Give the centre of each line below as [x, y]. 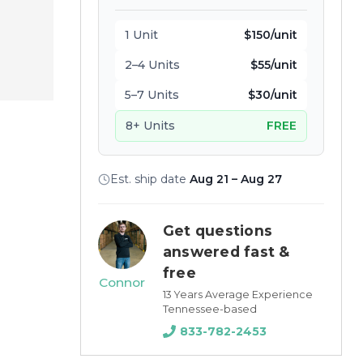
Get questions [218, 230]
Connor [122, 282]
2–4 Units [152, 64]
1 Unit [141, 34]
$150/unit [270, 34]
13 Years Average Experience [237, 294]
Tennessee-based [209, 309]
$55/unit [273, 64]
